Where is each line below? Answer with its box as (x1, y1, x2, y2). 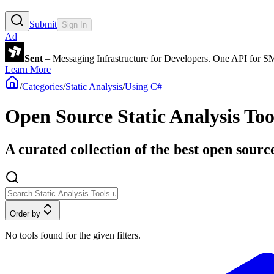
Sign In (62, 20, 87, 29)
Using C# (125, 81, 162, 92)
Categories (22, 81, 63, 92)
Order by (10, 209, 40, 218)
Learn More (5, 64, 51, 75)
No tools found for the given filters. (5, 229, 141, 240)
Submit (29, 18, 57, 29)
